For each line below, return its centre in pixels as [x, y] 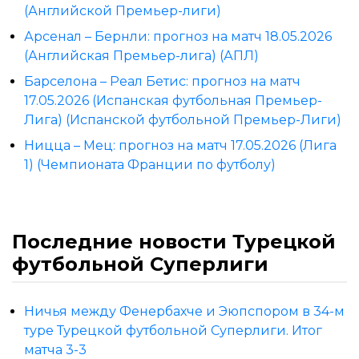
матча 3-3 [55, 349]
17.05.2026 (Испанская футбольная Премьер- [173, 100]
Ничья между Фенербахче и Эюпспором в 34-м [184, 311]
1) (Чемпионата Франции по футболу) [150, 164]
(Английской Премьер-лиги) [123, 10]
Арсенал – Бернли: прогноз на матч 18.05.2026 [178, 36]
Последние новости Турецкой [174, 241]
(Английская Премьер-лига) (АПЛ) [141, 55]
